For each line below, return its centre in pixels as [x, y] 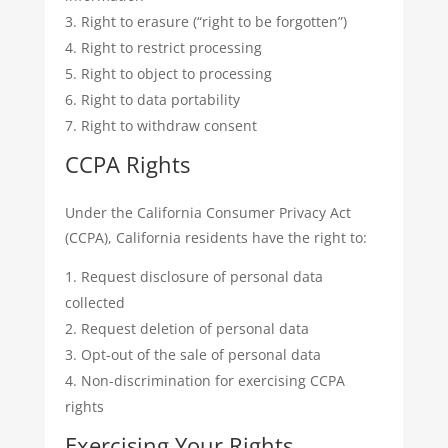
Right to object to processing [176, 73]
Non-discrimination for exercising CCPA [212, 380]
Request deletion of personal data [194, 328]
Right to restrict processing [171, 47]
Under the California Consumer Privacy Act [207, 212]
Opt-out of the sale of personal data [200, 354]
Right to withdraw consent [168, 125]
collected [94, 302]
